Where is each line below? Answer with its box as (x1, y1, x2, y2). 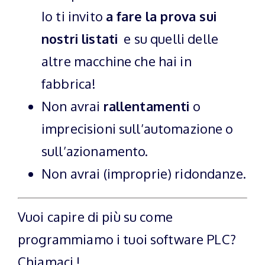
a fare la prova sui (105, 8, 216, 24)
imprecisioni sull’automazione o (41, 120, 234, 137)
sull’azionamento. (41, 143, 148, 159)
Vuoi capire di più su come (18, 208, 173, 225)
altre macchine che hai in (41, 53, 192, 69)
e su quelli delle (118, 30, 218, 47)
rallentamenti (103, 98, 190, 114)
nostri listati (41, 30, 118, 47)
